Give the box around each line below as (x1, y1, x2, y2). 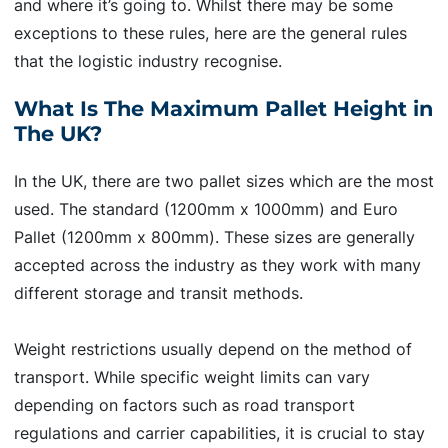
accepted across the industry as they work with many (14, 255, 421, 275)
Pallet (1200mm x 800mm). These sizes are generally (14, 227, 415, 247)
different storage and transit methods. (14, 283, 303, 303)
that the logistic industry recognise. (14, 51, 282, 72)
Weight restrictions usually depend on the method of (14, 339, 412, 359)
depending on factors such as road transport (14, 395, 355, 415)
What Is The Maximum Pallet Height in (14, 96, 433, 122)
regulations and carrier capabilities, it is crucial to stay (14, 423, 425, 443)
